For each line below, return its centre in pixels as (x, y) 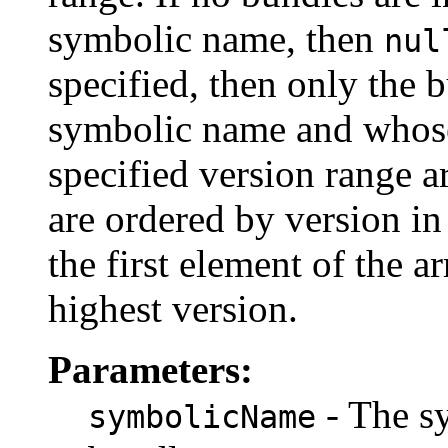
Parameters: (150, 370)
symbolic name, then (216, 39)
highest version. (173, 309)
